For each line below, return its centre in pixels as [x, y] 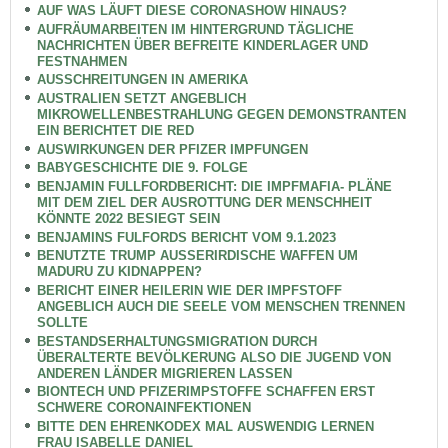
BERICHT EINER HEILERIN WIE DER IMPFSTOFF [189, 290]
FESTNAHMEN [81, 61]
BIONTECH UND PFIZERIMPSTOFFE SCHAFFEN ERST [205, 392]
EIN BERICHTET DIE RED [115, 131]
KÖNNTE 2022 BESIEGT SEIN [128, 219]
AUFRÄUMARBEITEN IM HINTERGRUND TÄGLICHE [195, 29]
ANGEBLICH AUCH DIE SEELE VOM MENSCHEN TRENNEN [220, 306]
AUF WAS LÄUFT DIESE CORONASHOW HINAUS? [191, 11]
